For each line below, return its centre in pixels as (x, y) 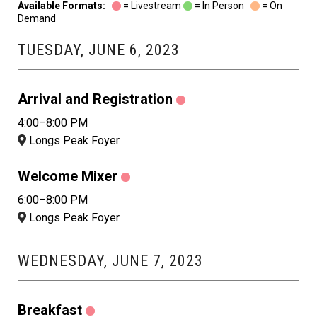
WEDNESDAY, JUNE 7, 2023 (110, 261)
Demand (37, 19)
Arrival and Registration (95, 99)
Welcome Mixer (68, 177)
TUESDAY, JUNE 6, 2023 (99, 50)
